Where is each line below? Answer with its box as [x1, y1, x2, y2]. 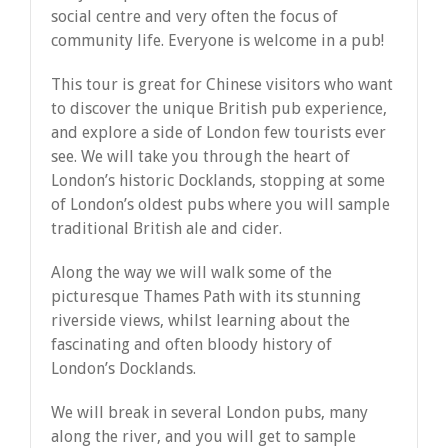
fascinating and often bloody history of [51, 335, 332, 355]
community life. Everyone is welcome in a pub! [51, 31, 384, 51]
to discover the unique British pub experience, [51, 99, 387, 119]
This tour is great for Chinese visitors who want [51, 75, 393, 95]
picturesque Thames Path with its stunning [51, 287, 361, 307]
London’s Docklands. [51, 359, 196, 379]
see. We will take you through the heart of [51, 147, 350, 167]
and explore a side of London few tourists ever [51, 123, 386, 143]
